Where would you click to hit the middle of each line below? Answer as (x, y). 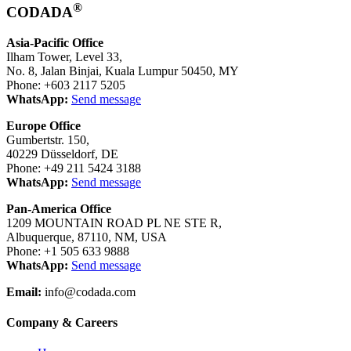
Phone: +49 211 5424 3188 (74, 168)
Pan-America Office (59, 208)
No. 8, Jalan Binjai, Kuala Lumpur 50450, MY (123, 71)
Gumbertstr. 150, (48, 139)
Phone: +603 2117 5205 (66, 85)
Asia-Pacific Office (55, 42)
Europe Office (43, 125)
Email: (24, 291)
